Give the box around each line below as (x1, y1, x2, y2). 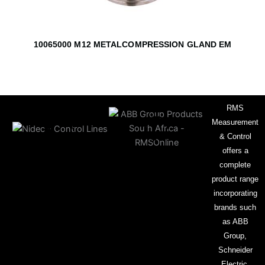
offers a (222, 146, 248, 156)
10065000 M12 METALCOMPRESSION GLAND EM (33, 39, 232, 49)
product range (212, 174, 258, 184)
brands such (214, 203, 256, 212)
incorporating (213, 189, 257, 198)
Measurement (212, 118, 258, 127)
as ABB (222, 217, 248, 227)
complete (219, 160, 251, 170)
